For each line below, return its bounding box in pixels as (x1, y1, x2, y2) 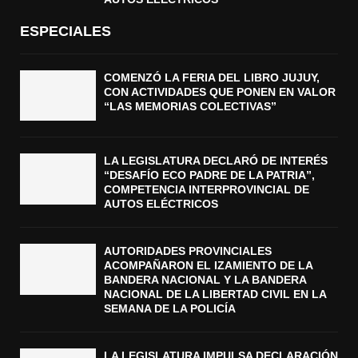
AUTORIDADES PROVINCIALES (104, 245, 272, 258)
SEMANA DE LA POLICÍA (104, 302, 236, 316)
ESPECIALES (20, 23, 111, 40)
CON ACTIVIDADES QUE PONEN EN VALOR (104, 86, 336, 99)
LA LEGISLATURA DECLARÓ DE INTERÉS (104, 154, 328, 168)
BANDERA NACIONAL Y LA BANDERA (104, 273, 306, 287)
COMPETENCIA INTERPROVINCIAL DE (104, 183, 309, 197)
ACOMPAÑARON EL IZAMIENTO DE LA (104, 259, 312, 272)
